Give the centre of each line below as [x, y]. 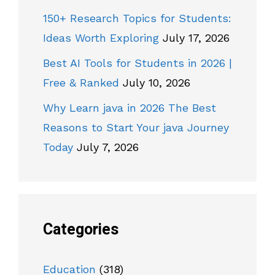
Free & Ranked [81, 83]
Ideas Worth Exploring [101, 38]
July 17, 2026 [196, 38]
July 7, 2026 [108, 147]
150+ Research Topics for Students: [137, 18]
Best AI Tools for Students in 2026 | [137, 63]
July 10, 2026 [157, 83]
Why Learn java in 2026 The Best [130, 108]
